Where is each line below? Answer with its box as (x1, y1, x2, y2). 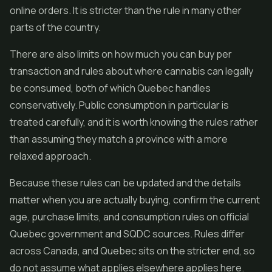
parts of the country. (10, 21, 101, 34)
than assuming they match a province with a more (10, 132, 228, 146)
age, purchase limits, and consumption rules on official (10, 210, 249, 223)
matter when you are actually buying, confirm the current (10, 193, 260, 206)
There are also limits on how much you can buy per (10, 47, 232, 61)
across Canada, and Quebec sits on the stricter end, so (10, 244, 255, 257)
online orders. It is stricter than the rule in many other (10, 4, 242, 17)
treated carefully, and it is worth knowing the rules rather (10, 115, 258, 129)
